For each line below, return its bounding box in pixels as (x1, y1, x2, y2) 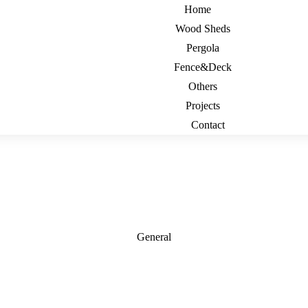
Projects (186, 100, 220, 111)
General (137, 231, 171, 243)
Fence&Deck (174, 61, 232, 73)
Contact (191, 119, 225, 131)
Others (188, 80, 217, 92)
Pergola (186, 42, 219, 54)
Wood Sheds (175, 23, 230, 34)
